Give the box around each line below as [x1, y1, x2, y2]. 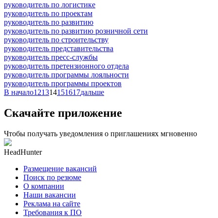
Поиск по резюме [23, 173, 81, 182]
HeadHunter [4, 147, 42, 156]
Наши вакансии [23, 190, 76, 199]
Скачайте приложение [4, 106, 122, 119]
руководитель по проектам [4, 9, 92, 18]
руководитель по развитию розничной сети [4, 26, 148, 35]
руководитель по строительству [4, 35, 109, 44]
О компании [23, 182, 64, 190]
